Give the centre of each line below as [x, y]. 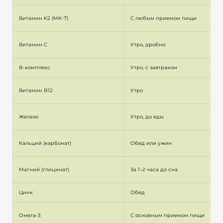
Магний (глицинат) [44, 170]
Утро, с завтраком [154, 68]
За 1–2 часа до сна [154, 170]
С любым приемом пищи [164, 18]
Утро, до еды [147, 117]
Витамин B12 [36, 91]
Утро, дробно [148, 45]
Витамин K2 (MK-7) [44, 18]
